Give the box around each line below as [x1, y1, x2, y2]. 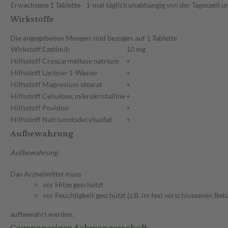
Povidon [42, 103, 69, 112]
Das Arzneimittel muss [10, 169, 81, 179]
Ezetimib [42, 45, 70, 54]
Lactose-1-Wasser [42, 68, 98, 77]
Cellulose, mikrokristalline [42, 92, 125, 101]
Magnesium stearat [42, 80, 102, 89]
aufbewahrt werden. [10, 210, 74, 219]
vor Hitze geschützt [43, 180, 103, 189]
